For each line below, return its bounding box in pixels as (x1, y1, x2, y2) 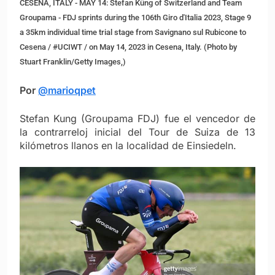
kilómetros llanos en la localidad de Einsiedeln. (20, 139, 236, 152)
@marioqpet (38, 84, 96, 97)
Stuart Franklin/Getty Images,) (20, 57, 126, 67)
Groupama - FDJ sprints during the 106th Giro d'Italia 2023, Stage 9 (20, 13, 251, 23)
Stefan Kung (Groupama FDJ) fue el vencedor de (20, 112, 255, 125)
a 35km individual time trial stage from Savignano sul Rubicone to (20, 28, 246, 37)
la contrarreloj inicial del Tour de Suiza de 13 (20, 126, 255, 139)
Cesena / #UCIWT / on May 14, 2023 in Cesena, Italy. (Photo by (20, 42, 237, 52)
